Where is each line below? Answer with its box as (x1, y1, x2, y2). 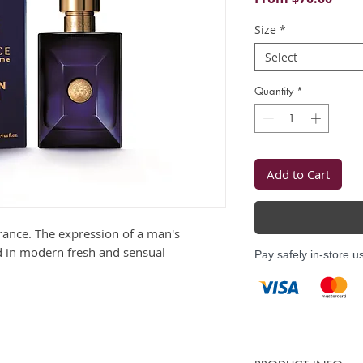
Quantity (254, 83, 293, 98)
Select (265, 49, 297, 65)
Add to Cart (267, 165, 330, 182)
